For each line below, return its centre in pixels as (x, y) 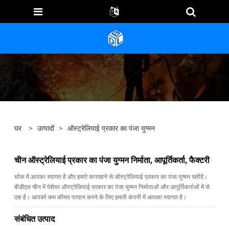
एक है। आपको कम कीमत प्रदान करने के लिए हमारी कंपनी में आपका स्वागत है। (101, 197)
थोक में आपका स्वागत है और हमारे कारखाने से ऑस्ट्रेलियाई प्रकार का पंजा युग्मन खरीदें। (111, 177)
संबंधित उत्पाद (35, 219)
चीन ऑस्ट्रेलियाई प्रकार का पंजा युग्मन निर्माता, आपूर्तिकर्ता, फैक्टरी (112, 160)
